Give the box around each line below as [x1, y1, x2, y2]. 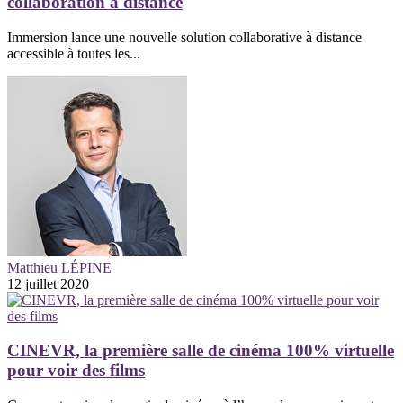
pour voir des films [7, 361, 145, 381]
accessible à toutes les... [7, 45, 140, 61]
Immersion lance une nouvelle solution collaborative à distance [7, 29, 362, 45]
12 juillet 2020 [7, 275, 89, 291]
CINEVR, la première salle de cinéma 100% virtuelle [7, 341, 394, 361]
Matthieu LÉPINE [7, 259, 112, 275]
